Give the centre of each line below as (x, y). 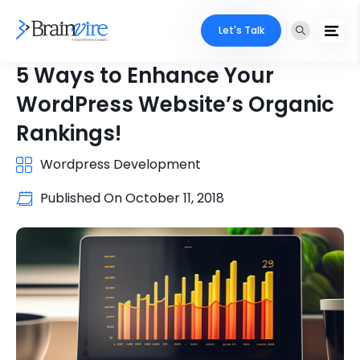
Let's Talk (241, 30)
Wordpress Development (121, 164)
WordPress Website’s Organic (175, 104)
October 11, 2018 (175, 198)
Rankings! (69, 133)
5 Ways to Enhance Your (145, 76)
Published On (83, 198)
